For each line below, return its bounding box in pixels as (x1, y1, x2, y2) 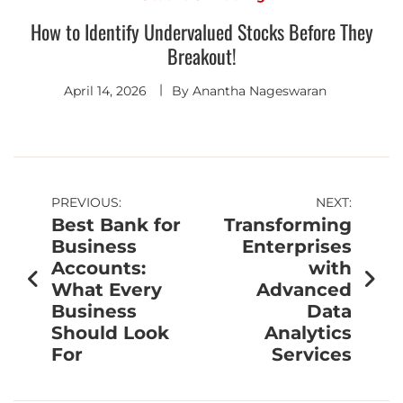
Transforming (224, 214, 352, 237)
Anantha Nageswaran (193, 83, 327, 100)
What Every (51, 279, 162, 301)
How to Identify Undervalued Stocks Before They (30, 17, 373, 47)
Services (272, 344, 352, 366)
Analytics (264, 322, 352, 345)
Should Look (51, 322, 169, 345)
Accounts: (51, 257, 146, 280)
